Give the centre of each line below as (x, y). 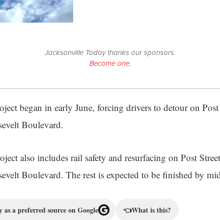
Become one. (110, 63)
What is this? (151, 210)
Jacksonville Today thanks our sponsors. (110, 52)
